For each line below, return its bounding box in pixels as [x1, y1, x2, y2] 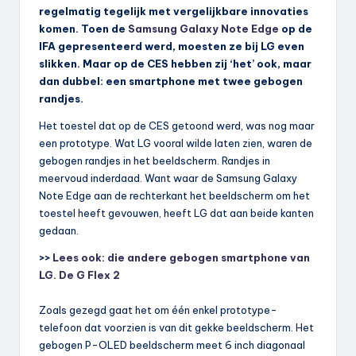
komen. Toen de [39, 21, 128, 35]
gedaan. [39, 223, 79, 237]
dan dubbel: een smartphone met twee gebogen [39, 74, 303, 87]
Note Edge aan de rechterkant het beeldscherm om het [39, 188, 310, 202]
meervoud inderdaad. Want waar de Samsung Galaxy [39, 171, 297, 184]
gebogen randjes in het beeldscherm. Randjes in [39, 153, 270, 167]
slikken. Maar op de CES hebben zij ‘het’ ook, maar [39, 56, 311, 70]
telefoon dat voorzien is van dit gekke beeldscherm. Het [39, 320, 314, 334]
